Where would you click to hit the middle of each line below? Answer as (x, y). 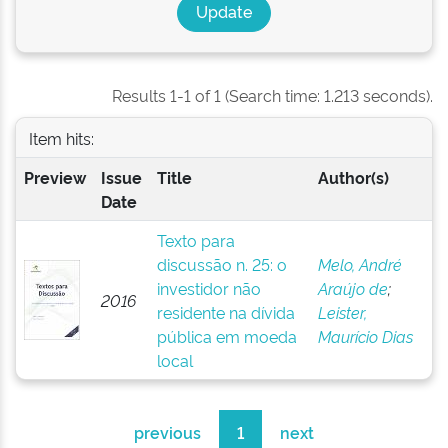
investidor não (208, 288)
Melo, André (359, 264)
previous (167, 432)
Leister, (342, 312)
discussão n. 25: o (221, 264)
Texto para (195, 240)
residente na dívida (225, 312)
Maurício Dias (365, 336)
